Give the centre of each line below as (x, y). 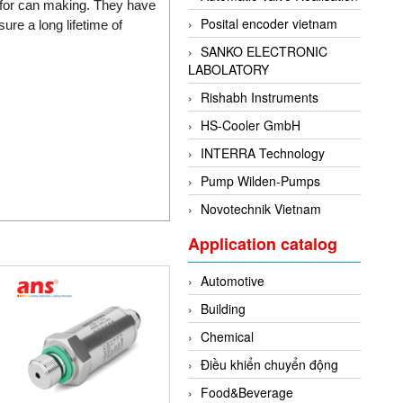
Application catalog (263, 244)
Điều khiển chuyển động (270, 365)
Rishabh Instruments (260, 98)
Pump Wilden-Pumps (261, 181)
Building (224, 309)
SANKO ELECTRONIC (264, 52)
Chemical (228, 337)
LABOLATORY (229, 70)
